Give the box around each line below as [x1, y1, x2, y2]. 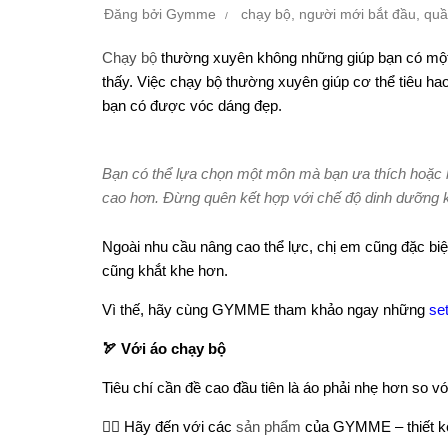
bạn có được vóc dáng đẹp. [102, 97, 282, 115]
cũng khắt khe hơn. [102, 262, 228, 280]
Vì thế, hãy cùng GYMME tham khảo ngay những [102, 301, 429, 319]
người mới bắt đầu [299, 6, 416, 23]
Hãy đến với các [120, 418, 236, 436]
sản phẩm [236, 418, 301, 436]
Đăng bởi [104, 6, 166, 23]
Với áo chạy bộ [121, 340, 226, 358]
